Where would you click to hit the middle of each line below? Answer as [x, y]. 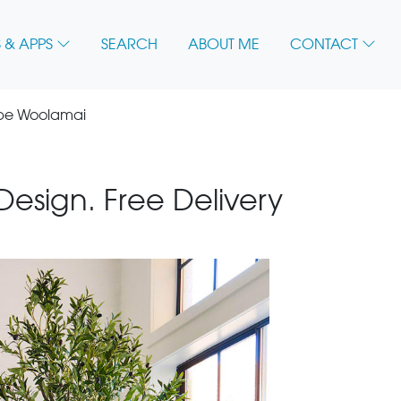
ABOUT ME [224, 45]
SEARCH [129, 45]
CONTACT [324, 45]
